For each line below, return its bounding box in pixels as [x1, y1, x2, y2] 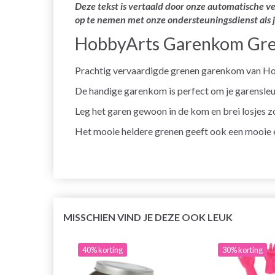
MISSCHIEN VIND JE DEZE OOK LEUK [63, 211, 233, 223]
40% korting [82, 244, 123, 255]
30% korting [222, 244, 263, 255]
